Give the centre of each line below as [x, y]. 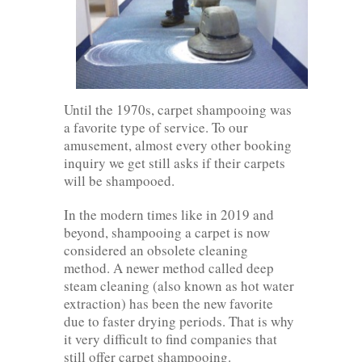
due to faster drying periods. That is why [179, 321]
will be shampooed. [119, 180]
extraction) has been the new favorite [168, 303]
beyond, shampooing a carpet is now [167, 232]
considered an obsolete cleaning [156, 250]
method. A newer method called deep [169, 267]
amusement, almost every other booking [178, 145]
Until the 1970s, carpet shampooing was [178, 109]
